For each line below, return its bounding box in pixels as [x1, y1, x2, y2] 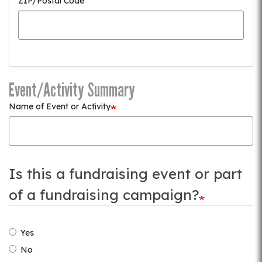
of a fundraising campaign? [9, 186, 199, 204]
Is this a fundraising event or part [9, 165, 242, 182]
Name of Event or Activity [9, 101, 111, 112]
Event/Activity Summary [9, 79, 135, 101]
